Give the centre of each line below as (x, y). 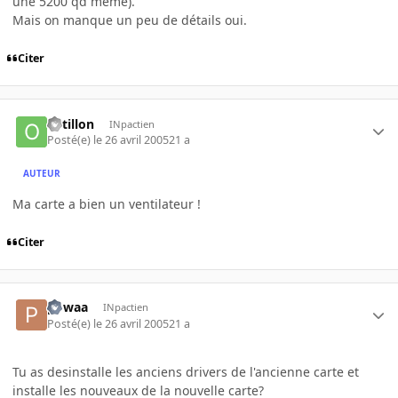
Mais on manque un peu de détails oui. (130, 20)
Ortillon (71, 123)
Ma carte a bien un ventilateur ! (107, 203)
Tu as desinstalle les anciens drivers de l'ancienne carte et (186, 371)
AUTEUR (42, 174)
